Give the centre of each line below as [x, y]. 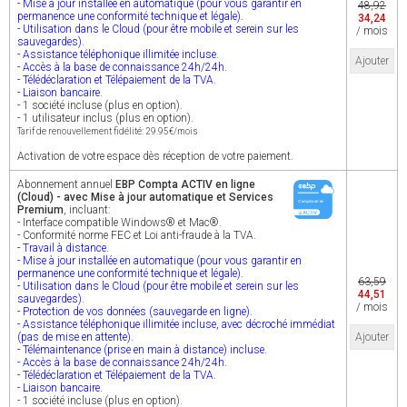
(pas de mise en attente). [75, 337]
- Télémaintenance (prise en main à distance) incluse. [142, 350]
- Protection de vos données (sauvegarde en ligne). [135, 312]
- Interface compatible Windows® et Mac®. [119, 223]
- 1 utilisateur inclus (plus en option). [105, 118]
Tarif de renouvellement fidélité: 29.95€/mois [108, 131]
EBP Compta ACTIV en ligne [185, 184]
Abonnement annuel [66, 184]
